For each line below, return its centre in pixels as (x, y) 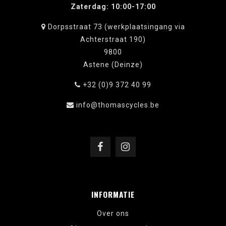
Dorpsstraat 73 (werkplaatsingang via (115, 26)
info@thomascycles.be (118, 105)
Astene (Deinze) (113, 64)
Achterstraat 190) (113, 39)
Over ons (113, 213)
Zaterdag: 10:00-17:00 (113, 6)
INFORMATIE (113, 194)
